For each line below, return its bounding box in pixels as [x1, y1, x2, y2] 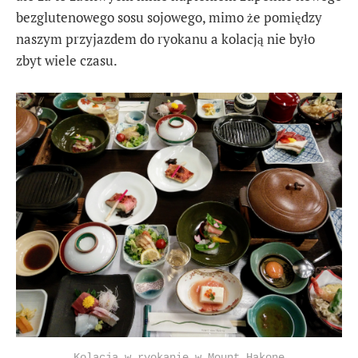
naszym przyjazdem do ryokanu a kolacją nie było [16, 29, 315, 48]
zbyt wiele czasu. [16, 50, 117, 70]
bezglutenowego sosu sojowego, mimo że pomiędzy [16, 7, 322, 26]
